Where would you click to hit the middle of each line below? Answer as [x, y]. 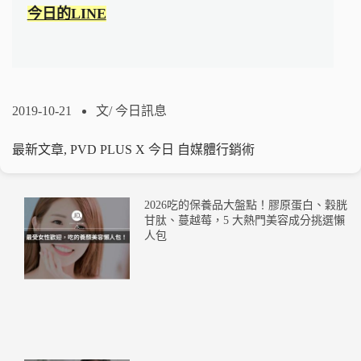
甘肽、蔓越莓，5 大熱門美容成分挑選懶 [244, 221]
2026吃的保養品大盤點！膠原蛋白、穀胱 [245, 205]
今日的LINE [66, 13]
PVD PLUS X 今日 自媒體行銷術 [162, 150]
